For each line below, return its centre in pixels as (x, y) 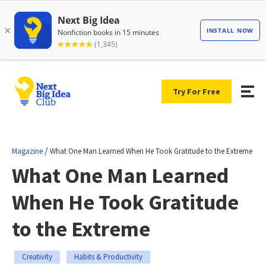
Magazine (27, 151)
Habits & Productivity (108, 256)
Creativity (37, 256)
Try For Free (197, 91)
